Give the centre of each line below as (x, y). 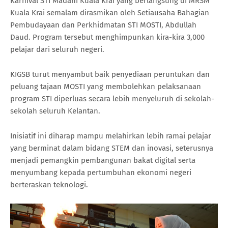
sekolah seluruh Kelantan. (55, 111)
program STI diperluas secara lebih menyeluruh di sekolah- (112, 99)
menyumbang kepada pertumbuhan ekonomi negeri (101, 173)
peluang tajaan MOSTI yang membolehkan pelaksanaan (106, 87)
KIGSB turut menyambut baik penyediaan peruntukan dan (110, 75)
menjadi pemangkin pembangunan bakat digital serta (103, 161)
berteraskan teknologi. (49, 185)
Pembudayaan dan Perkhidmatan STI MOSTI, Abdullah (103, 25)
